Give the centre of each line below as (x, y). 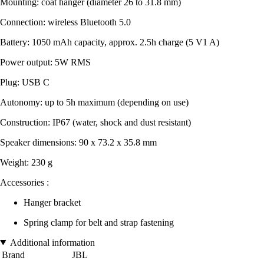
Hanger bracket (52, 202)
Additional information (52, 242)
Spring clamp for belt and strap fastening (99, 222)
